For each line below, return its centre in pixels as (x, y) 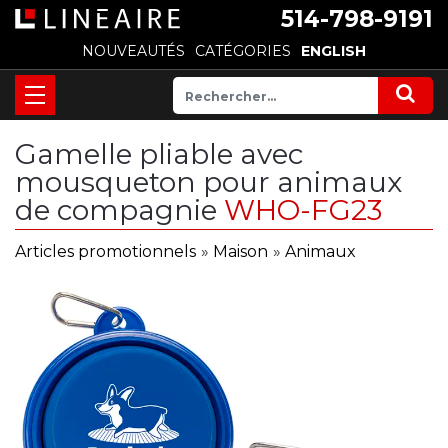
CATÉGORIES (243, 51)
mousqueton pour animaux (208, 182)
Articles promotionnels (105, 251)
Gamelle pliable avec (159, 154)
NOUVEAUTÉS (133, 51)
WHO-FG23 (303, 210)
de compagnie (119, 210)
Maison (240, 251)
